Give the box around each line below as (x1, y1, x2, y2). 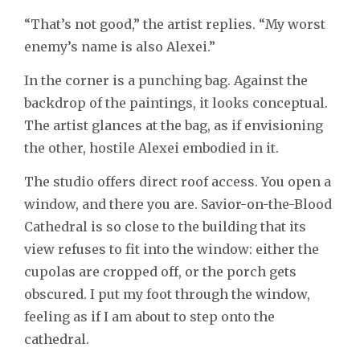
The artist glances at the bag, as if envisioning (24, 117, 323, 133)
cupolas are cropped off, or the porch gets (24, 263, 297, 280)
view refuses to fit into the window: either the (24, 240, 319, 257)
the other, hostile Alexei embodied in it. (24, 139, 279, 156)
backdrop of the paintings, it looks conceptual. (24, 94, 328, 111)
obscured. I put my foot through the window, (24, 285, 310, 302)
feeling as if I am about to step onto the (24, 308, 275, 325)
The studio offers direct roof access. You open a (24, 173, 331, 190)
